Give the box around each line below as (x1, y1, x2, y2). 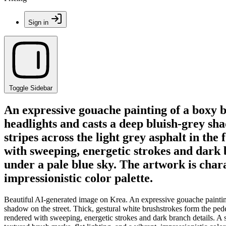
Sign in (28, 19, 48, 26)
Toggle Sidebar (9, 84, 52, 92)
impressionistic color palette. (4, 171, 153, 185)
